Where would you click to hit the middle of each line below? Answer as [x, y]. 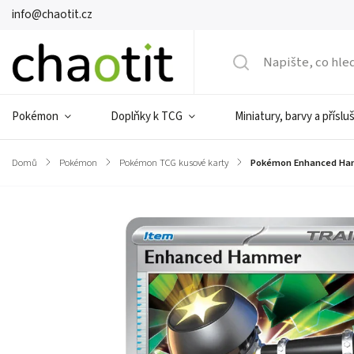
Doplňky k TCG [147, 117]
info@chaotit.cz [52, 15]
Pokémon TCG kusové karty [174, 163]
